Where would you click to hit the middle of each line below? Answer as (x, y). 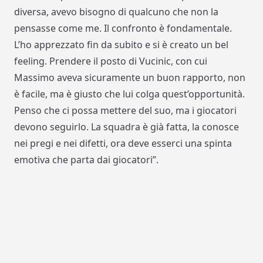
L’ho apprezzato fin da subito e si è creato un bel (121, 45)
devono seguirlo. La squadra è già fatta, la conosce (127, 127)
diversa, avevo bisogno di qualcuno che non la (116, 12)
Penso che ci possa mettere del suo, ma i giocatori (125, 111)
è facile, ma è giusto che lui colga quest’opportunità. (129, 94)
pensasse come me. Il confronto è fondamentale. (123, 28)
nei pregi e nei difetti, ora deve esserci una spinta (123, 144)
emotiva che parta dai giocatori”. (86, 160)
